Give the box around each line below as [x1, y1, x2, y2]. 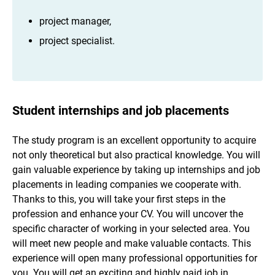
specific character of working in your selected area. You [12, 222, 250, 234]
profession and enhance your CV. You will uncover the [12, 207, 243, 220]
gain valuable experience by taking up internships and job [12, 163, 260, 176]
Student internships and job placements [12, 103, 229, 118]
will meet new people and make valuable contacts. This [12, 237, 251, 249]
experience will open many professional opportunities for [12, 252, 257, 264]
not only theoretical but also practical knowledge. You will [12, 149, 260, 161]
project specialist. [39, 35, 115, 47]
